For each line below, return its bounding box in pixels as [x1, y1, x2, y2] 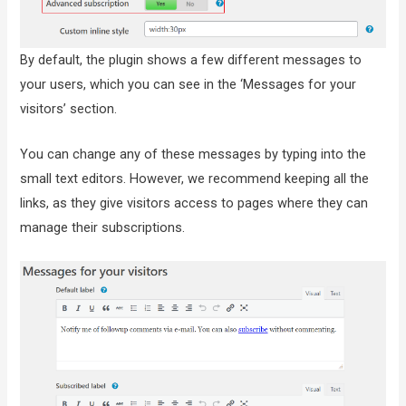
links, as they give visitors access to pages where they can [20, 194, 369, 211]
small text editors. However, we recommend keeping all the [20, 169, 370, 187]
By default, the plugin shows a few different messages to [20, 51, 362, 68]
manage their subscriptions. [20, 218, 186, 236]
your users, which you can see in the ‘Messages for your [20, 75, 357, 92]
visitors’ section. [20, 100, 118, 117]
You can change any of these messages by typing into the [20, 145, 367, 162]
